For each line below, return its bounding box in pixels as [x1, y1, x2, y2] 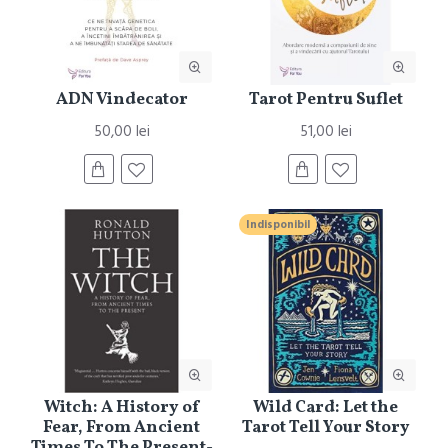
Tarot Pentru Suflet [248, 88, 403, 112]
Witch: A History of [44, 396, 200, 420]
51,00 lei [299, 121, 352, 143]
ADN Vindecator [55, 88, 188, 112]
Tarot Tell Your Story [241, 416, 410, 440]
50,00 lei [93, 121, 150, 143]
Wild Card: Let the [253, 396, 399, 420]
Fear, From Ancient [43, 416, 201, 440]
